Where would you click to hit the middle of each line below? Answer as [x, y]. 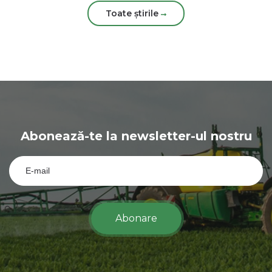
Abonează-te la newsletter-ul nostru [136, 136]
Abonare [136, 219]
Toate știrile [134, 14]
